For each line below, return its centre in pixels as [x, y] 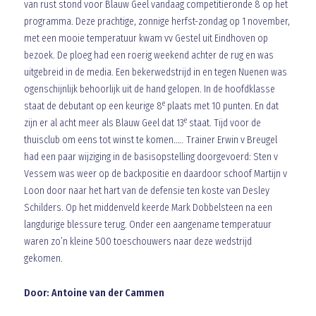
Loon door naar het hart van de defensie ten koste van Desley [146, 191]
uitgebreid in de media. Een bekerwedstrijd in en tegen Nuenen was [155, 72]
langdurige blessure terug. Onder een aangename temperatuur [147, 225]
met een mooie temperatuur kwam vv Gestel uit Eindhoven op [146, 38]
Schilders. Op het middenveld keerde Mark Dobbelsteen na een [148, 208]
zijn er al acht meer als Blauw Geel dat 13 [104, 123]
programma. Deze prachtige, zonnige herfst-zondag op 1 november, [157, 22]
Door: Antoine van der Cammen [94, 293]
